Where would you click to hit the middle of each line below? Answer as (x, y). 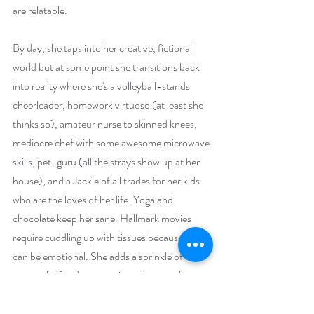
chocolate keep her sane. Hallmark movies (103, 218)
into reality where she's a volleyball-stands (102, 86)
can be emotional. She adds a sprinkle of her (107, 256)
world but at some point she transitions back (107, 67)
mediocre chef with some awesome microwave (112, 143)
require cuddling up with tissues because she (107, 237)
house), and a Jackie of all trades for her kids (107, 180)
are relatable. (40, 10)
